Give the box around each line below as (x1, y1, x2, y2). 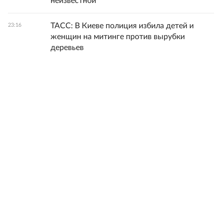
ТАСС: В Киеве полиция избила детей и (51, 22, 194, 30)
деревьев (51, 44, 84, 52)
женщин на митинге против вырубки (51, 33, 185, 41)
